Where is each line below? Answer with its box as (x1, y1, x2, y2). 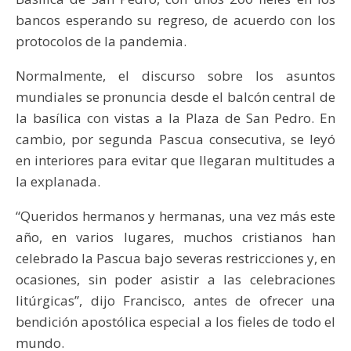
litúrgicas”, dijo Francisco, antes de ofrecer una (16, 291, 335, 309)
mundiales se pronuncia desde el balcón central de (16, 87, 335, 106)
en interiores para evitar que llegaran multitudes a (16, 150, 335, 169)
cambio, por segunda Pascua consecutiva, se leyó (16, 129, 335, 148)
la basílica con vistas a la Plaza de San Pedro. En (16, 108, 335, 127)
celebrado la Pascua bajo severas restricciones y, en (16, 248, 335, 267)
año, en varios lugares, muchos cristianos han (16, 227, 335, 246)
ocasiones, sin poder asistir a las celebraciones (16, 270, 335, 288)
